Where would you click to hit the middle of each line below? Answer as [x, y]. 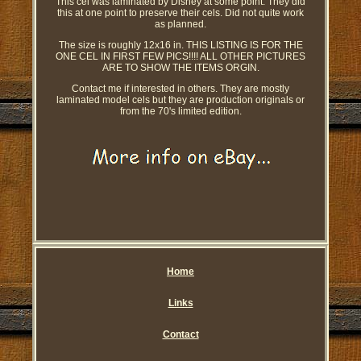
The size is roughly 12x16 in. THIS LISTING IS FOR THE [180, 46]
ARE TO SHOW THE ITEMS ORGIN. [180, 68]
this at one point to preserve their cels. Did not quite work [180, 13]
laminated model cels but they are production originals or [180, 100]
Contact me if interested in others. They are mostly [180, 89]
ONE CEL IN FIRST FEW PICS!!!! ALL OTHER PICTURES [180, 57]
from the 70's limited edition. [180, 112]
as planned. [180, 25]
